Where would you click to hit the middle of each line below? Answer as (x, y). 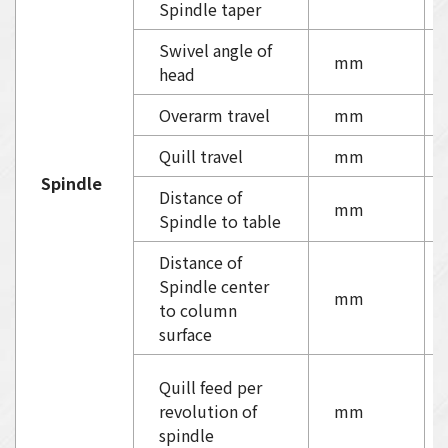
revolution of (208, 411)
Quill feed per (210, 387)
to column (198, 310)
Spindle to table (220, 221)
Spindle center (214, 286)
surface (185, 334)
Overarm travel (214, 115)
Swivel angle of (215, 50)
